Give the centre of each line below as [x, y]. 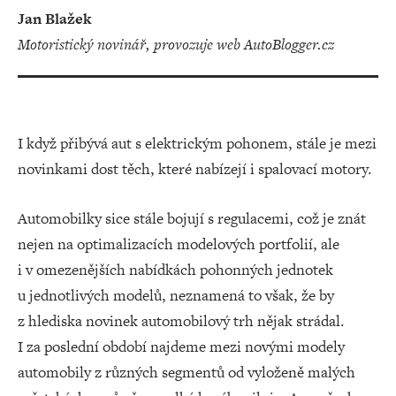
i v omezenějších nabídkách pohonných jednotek [175, 270]
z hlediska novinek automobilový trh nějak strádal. [181, 321]
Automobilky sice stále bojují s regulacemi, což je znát [192, 218]
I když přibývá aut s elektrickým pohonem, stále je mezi [197, 143]
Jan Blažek [55, 19]
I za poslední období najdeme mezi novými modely [181, 346]
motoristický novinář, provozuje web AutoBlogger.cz [182, 44]
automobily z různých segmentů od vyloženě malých [187, 372]
